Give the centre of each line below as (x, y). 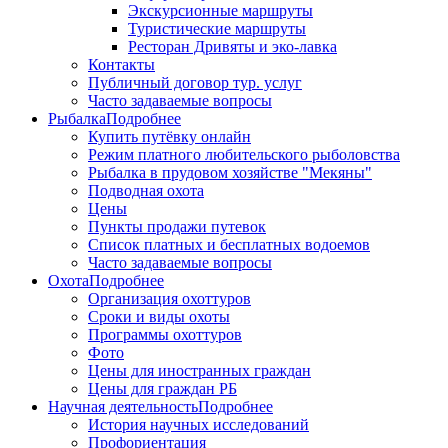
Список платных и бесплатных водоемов (229, 244)
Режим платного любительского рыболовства (244, 154)
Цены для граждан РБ (162, 388)
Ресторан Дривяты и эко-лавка (232, 46)
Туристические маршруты (217, 28)
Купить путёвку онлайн (169, 136)
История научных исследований (198, 424)
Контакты (121, 64)
